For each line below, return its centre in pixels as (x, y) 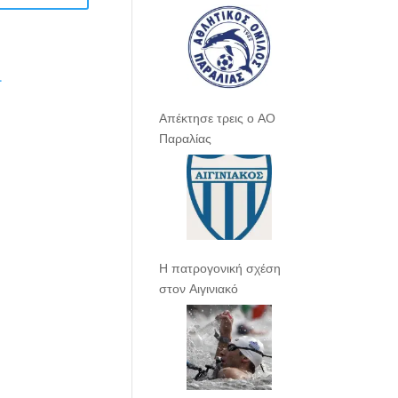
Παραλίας (186, 138)
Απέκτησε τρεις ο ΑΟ (218, 117)
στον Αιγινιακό (199, 288)
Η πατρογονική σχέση (220, 267)
